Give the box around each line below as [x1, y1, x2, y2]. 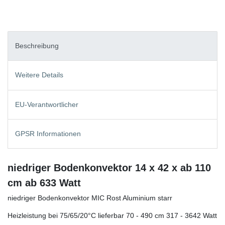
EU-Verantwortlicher [15, 100, 78, 108]
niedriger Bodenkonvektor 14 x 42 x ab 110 [8, 162, 211, 174]
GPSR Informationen [15, 130, 81, 138]
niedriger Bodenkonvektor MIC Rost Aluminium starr [8, 194, 172, 202]
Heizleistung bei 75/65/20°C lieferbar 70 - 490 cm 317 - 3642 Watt [8, 211, 217, 220]
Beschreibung [15, 41, 59, 50]
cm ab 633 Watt [8, 177, 81, 189]
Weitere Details [15, 71, 63, 79]
